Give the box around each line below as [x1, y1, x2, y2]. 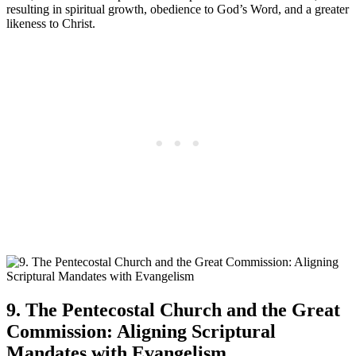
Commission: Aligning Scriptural [6, 321, 276, 342]
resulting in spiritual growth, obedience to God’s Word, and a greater [6, 2, 349, 17]
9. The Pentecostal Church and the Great [6, 300, 340, 320]
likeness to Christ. [6, 17, 95, 31]
